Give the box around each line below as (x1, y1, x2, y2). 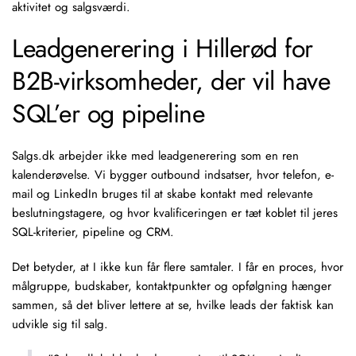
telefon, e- (283, 166, 334, 184)
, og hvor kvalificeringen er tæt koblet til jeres (102, 204, 338, 222)
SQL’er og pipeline (12, 95, 204, 132)
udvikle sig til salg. (12, 315, 108, 333)
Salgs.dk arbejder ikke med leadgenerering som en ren (12, 147, 299, 164)
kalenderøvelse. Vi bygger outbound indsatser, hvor (12, 166, 283, 184)
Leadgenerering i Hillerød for (12, 30, 313, 67)
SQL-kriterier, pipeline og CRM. (12, 223, 174, 241)
